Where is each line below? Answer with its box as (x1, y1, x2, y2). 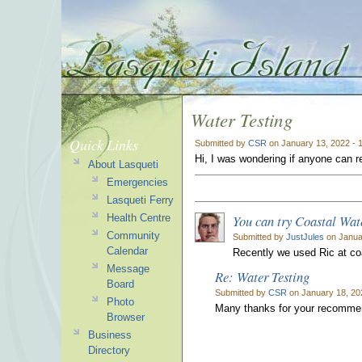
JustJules (286, 231, 324, 242)
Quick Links (69, 135, 138, 154)
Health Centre (106, 212, 170, 224)
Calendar (106, 245, 148, 257)
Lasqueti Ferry (106, 194, 174, 206)
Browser (106, 311, 145, 323)
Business (87, 329, 132, 341)
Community (106, 229, 160, 242)
